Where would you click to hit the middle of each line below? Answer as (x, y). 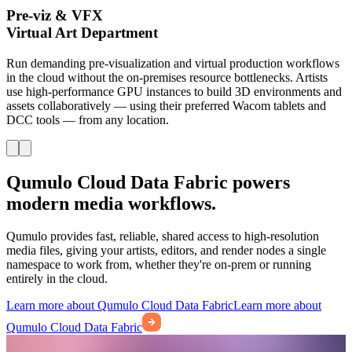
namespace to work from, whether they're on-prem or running (159, 265)
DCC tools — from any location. (88, 119)
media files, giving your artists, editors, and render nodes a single (166, 251)
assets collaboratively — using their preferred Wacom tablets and (166, 105)
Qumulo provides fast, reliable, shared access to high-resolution (163, 236)
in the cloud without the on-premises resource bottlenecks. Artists (167, 77)
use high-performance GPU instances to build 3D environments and (174, 91)
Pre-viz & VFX (55, 15)
